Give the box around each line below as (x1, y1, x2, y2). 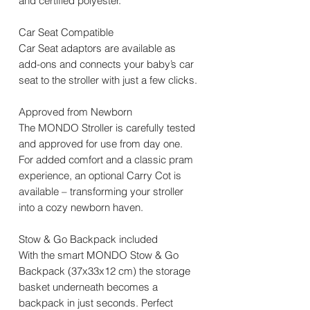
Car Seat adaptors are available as (19, 42, 176, 55)
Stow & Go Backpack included (19, 232, 158, 246)
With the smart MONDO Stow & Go (19, 248, 179, 262)
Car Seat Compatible (19, 26, 113, 39)
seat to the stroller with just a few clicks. (19, 73, 197, 87)
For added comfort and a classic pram (19, 153, 193, 167)
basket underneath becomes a (19, 280, 158, 294)
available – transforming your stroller (19, 185, 183, 199)
